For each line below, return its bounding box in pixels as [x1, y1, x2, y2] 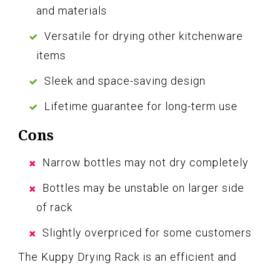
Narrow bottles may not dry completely [42, 155, 249, 169]
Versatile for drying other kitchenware [44, 29, 243, 42]
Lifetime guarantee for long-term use [44, 99, 238, 113]
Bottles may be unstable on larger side [42, 181, 244, 194]
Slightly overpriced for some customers [42, 226, 252, 239]
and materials [36, 4, 107, 17]
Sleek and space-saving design [44, 74, 206, 87]
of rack [36, 200, 73, 214]
